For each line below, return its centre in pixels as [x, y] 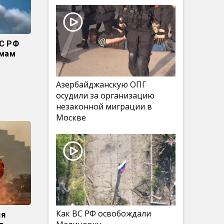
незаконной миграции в [104, 106]
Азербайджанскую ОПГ [101, 84]
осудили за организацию [105, 95]
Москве [71, 117]
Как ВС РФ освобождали [103, 213]
